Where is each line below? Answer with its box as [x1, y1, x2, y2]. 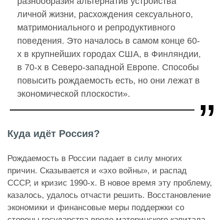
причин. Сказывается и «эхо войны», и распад [7, 166, 187, 176]
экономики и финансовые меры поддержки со [7, 203, 184, 213]
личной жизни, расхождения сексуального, [17, 9, 193, 20]
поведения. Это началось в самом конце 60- [17, 36, 200, 46]
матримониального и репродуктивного [17, 23, 175, 33]
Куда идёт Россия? [7, 128, 100, 139]
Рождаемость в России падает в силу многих [7, 154, 182, 164]
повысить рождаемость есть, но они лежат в [17, 76, 200, 86]
